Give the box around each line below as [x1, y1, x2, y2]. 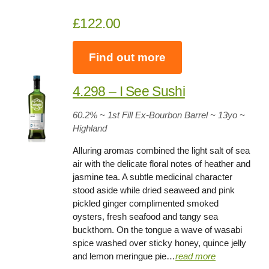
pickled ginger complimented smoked [73, 198, 219, 209]
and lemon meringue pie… [73, 251, 176, 262]
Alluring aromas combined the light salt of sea [73, 145, 250, 156]
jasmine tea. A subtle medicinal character [73, 172, 233, 183]
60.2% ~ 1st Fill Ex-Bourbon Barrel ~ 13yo [73, 110, 240, 121]
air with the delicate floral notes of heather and [73, 159, 251, 169]
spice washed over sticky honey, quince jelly [73, 238, 247, 249]
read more [175, 251, 216, 262]
